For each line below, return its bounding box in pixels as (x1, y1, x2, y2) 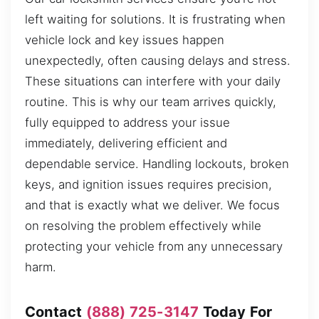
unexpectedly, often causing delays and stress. (25, 53, 291, 68)
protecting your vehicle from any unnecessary (25, 239, 283, 253)
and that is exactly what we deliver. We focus (25, 197, 280, 212)
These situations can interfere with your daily (25, 73, 281, 88)
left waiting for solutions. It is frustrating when (25, 11, 286, 26)
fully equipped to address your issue (25, 115, 230, 130)
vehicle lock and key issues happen (25, 32, 224, 47)
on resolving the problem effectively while (25, 218, 261, 233)
